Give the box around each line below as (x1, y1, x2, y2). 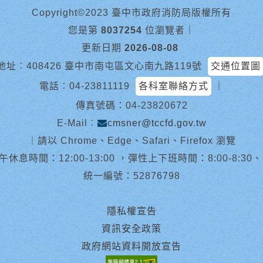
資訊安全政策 (102, 224, 161, 234)
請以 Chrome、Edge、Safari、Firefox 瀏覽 (37, 136, 236, 146)
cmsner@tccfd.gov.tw (107, 118, 207, 128)
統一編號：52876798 (83, 171, 180, 181)
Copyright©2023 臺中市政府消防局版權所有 (32, 8, 231, 18)
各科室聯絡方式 (138, 81, 208, 91)
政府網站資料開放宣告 (82, 241, 181, 251)
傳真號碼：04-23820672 (75, 100, 188, 110)
